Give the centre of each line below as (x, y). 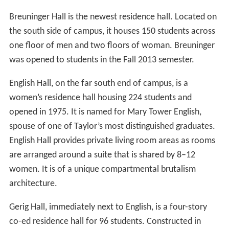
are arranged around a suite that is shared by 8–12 (102, 155)
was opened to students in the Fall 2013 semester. (101, 60)
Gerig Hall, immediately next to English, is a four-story (108, 207)
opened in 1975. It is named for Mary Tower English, (105, 112)
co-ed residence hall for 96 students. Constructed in (105, 221)
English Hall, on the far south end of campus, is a (98, 83)
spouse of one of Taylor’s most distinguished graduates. (112, 126)
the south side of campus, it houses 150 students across (112, 31)
